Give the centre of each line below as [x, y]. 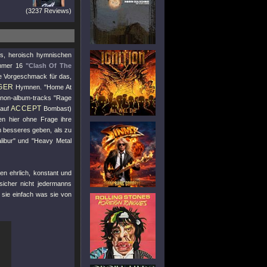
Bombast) [57, 108]
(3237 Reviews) [49, 11]
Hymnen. [29, 87]
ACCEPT [26, 108]
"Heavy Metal [52, 141]
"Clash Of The [49, 66]
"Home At [58, 87]
